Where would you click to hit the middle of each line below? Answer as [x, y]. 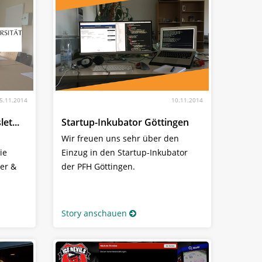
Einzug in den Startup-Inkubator [125, 152]
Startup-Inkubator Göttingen [125, 122]
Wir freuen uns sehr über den [120, 138]
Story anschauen [94, 213]
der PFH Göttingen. [98, 166]
